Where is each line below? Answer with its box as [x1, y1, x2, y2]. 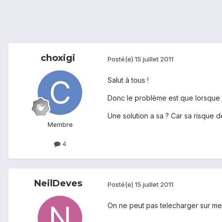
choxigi [41, 53, 75, 64]
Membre [47, 120, 73, 129]
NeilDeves [34, 178, 82, 189]
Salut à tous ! [108, 76, 149, 85]
